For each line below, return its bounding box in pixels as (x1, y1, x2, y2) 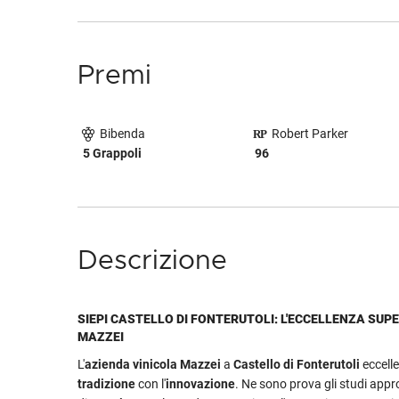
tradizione (77, 377, 135, 392)
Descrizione (77, 248, 227, 275)
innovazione (166, 377, 235, 392)
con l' (135, 377, 166, 392)
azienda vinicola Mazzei (85, 357, 221, 372)
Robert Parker (269, 126, 349, 141)
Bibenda (97, 126, 145, 141)
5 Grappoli (83, 146, 142, 161)
